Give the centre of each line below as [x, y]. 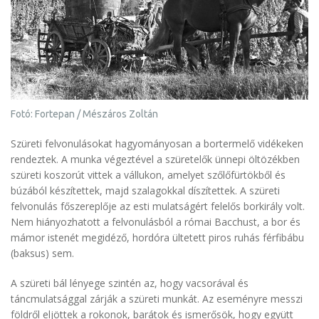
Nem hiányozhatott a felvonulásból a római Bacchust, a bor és [156, 221]
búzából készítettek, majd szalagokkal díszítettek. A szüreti [145, 190]
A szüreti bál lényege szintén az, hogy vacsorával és [130, 283]
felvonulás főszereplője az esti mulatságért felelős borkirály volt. [158, 206]
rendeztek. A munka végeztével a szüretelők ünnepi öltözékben [155, 159]
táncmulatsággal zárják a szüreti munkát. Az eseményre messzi [157, 298]
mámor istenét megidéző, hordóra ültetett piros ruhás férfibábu [157, 237]
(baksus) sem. [42, 253]
